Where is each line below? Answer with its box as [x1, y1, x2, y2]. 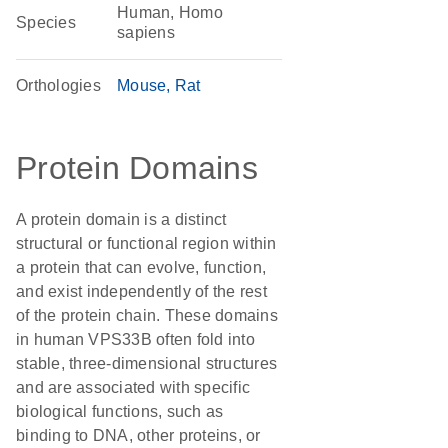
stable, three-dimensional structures [16, 355, 277, 372]
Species [16, 14, 76, 31]
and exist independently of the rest [16, 283, 267, 300]
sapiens [117, 24, 175, 41]
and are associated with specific [16, 379, 250, 396]
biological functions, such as [16, 403, 224, 420]
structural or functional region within [16, 235, 277, 252]
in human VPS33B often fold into [16, 331, 255, 348]
